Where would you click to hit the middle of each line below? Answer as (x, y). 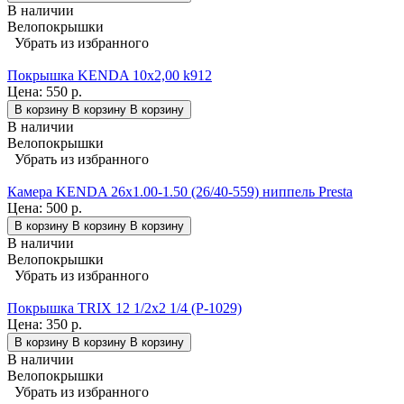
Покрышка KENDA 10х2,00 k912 (110, 76)
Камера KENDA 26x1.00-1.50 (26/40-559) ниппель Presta (180, 192)
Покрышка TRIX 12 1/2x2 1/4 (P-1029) (124, 308)
